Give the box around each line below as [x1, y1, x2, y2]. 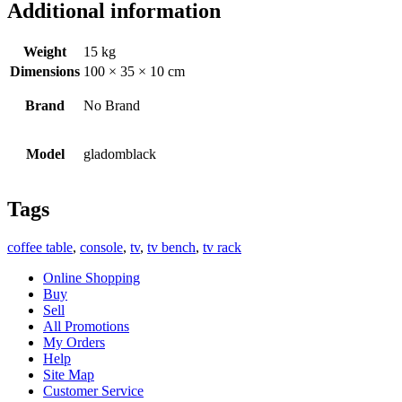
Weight [23, 44, 66, 60]
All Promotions [43, 319, 129, 335]
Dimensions [10, 64, 80, 80]
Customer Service [43, 383, 144, 399]
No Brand [83, 98, 140, 114]
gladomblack [83, 146, 156, 162]
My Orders [43, 335, 105, 351]
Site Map [43, 367, 94, 383]
